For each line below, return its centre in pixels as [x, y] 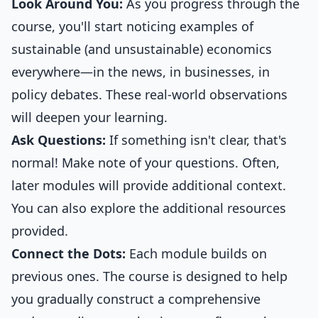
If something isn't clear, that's [196, 140]
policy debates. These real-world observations [149, 94]
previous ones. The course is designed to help [149, 276]
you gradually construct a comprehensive [136, 299]
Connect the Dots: [68, 253]
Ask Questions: [59, 140]
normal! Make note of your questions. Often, [146, 163]
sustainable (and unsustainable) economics [142, 49]
